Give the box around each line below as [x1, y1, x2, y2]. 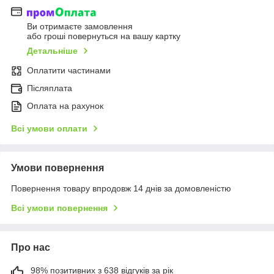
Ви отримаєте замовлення [27, 21, 133, 31]
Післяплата [27, 83, 72, 93]
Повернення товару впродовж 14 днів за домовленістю [11, 183, 231, 193]
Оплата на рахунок [27, 100, 103, 111]
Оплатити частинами [27, 65, 111, 75]
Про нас [11, 242, 50, 253]
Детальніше [27, 45, 78, 56]
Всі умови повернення [11, 202, 108, 213]
